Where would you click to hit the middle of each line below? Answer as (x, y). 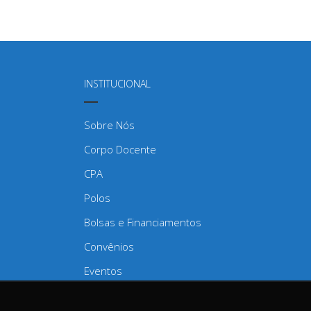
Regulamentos (118, 295)
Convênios (109, 246)
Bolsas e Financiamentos (143, 222)
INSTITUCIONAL (117, 83)
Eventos (103, 270)
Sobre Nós (109, 125)
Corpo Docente (120, 149)
